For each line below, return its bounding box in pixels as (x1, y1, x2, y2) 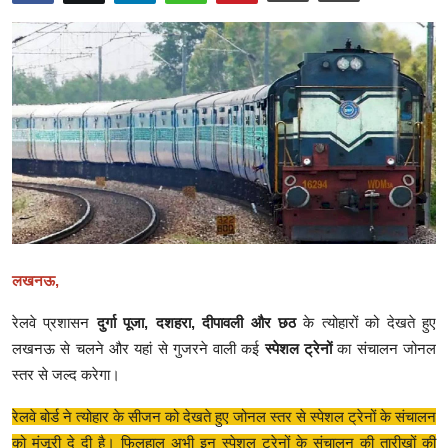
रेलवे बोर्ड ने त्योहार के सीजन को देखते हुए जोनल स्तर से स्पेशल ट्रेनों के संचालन (12, 408, 436, 426)
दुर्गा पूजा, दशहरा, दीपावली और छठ (96, 314, 296, 332)
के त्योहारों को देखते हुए (295, 314, 437, 332)
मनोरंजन (15, 103, 63, 124)
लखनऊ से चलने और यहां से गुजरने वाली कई (12, 340, 265, 358)
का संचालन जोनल (332, 340, 437, 358)
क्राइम (15, 5, 53, 26)
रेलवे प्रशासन (12, 314, 97, 332)
